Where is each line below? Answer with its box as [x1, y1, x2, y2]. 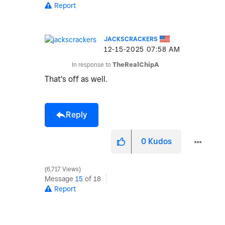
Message [45, 175, 75, 183]
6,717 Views [45, 166, 80, 173]
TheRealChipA [113, 61, 159, 69]
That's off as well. [45, 74, 107, 84]
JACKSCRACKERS [104, 35, 158, 43]
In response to [72, 61, 113, 69]
